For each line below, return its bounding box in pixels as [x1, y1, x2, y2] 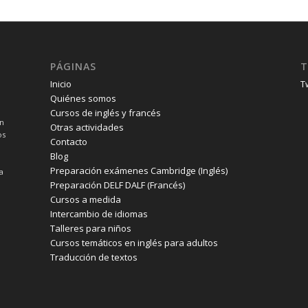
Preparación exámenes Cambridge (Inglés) [49, 164, 228, 177]
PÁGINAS [49, 60, 96, 74]
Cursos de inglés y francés [49, 107, 161, 120]
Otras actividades [49, 121, 124, 134]
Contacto [49, 135, 87, 148]
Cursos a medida [49, 193, 121, 206]
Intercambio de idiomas [49, 208, 148, 221]
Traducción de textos [49, 251, 137, 264]
